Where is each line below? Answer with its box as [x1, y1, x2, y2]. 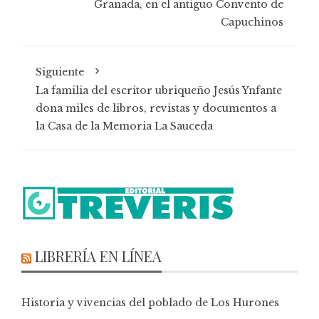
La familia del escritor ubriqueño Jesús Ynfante [36, 83, 282, 97]
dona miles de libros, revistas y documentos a [36, 101, 276, 115]
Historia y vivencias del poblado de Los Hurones [21, 296, 279, 309]
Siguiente [36, 65, 84, 78]
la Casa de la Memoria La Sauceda [36, 119, 213, 132]
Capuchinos [221, 15, 283, 28]
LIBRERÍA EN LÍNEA [35, 246, 162, 266]
